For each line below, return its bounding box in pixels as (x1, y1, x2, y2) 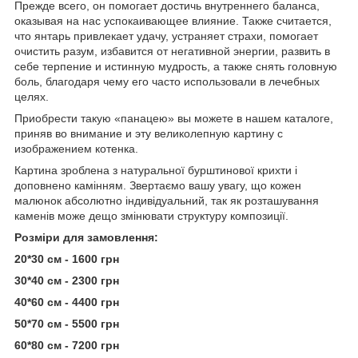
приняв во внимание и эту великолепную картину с (14, 126, 283, 140)
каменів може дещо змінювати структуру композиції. (14, 209, 288, 222)
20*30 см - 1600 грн (14, 252, 119, 265)
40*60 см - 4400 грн (14, 295, 122, 308)
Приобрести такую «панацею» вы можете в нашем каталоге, (14, 111, 333, 125)
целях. (14, 89, 49, 103)
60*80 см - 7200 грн (14, 338, 119, 352)
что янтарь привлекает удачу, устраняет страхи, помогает (14, 29, 318, 42)
